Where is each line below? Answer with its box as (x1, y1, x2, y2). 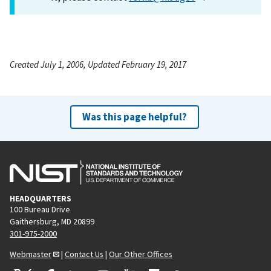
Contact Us (65, 248, 103, 260)
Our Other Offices (109, 248, 172, 260)
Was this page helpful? (82, 109, 187, 123)
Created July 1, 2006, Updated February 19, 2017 (10, 58, 186, 70)
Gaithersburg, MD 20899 (10, 215, 94, 227)
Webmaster (10, 248, 51, 260)
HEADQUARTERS (10, 192, 71, 204)
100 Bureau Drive (10, 203, 70, 215)
